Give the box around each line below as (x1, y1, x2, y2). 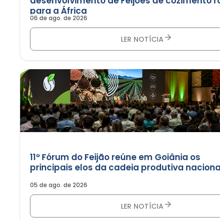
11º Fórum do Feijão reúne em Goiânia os (30, 151, 200, 164)
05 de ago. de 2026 (30, 181, 87, 190)
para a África (30, 5, 87, 17)
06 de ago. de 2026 (30, 14, 87, 23)
